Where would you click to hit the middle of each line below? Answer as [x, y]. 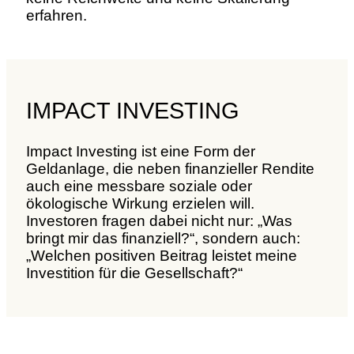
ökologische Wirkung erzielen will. [140, 203]
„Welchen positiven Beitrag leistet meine [162, 255]
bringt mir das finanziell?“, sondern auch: [163, 238]
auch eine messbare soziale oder [139, 186]
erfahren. [56, 15]
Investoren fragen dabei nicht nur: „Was [159, 220]
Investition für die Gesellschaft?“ [134, 273]
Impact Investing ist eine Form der [141, 151]
